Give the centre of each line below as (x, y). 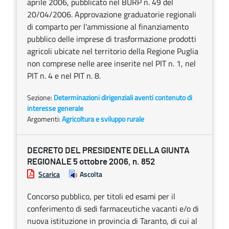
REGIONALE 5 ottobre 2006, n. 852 (91, 162)
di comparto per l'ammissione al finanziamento (108, 27)
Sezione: (40, 97)
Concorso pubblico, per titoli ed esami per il (101, 196)
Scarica (49, 174)
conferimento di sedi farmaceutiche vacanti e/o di (113, 209)
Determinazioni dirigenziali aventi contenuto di (123, 97)
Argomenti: (44, 119)
